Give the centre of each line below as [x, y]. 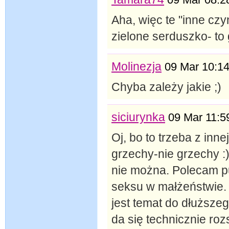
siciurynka [138, 117]
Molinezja [136, 66]
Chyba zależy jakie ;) [166, 87]
